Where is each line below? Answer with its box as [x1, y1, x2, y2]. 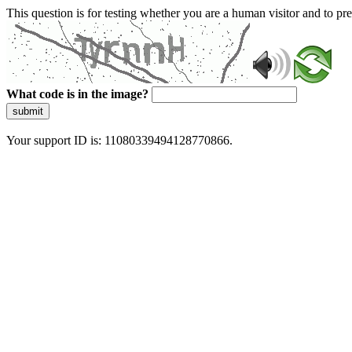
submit [13, 105, 43, 117]
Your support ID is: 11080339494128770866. [6, 134, 233, 147]
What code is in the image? [6, 87, 148, 101]
